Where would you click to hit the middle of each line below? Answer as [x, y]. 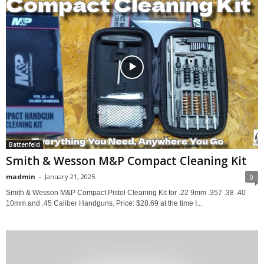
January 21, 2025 [70, 176]
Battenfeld [24, 144]
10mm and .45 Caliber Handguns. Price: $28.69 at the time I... [104, 203]
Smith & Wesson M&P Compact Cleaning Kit [126, 161]
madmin [21, 176]
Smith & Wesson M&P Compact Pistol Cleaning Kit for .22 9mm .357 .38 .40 [126, 192]
